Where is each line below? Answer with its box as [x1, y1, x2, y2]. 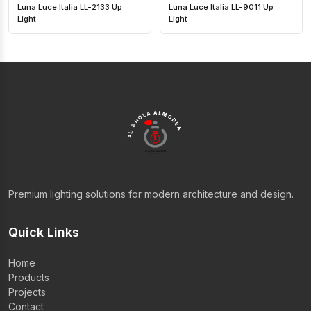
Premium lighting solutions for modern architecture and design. [8, 187, 294, 200]
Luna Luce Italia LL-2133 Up [17, 1, 122, 12]
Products [8, 271, 49, 283]
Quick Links [8, 224, 79, 239]
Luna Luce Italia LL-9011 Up [169, 1, 274, 12]
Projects [8, 285, 46, 298]
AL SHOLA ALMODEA [126, 109, 183, 138]
